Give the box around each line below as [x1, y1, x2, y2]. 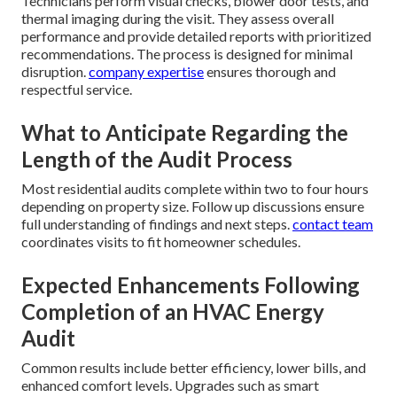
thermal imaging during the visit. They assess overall [21, 10, 334, 27]
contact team [292, 215, 373, 233]
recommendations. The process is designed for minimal [21, 45, 353, 63]
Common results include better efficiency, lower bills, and [21, 359, 366, 377]
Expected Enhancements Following [21, 272, 360, 299]
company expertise [89, 63, 204, 81]
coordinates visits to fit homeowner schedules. [21, 233, 300, 251]
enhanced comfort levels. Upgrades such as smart [21, 377, 319, 394]
